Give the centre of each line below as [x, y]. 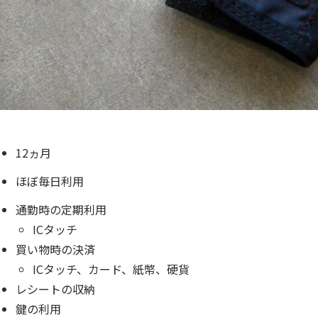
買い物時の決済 [56, 249]
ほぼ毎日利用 [50, 181]
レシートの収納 [56, 289]
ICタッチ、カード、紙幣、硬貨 [111, 269]
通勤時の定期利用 [61, 209]
